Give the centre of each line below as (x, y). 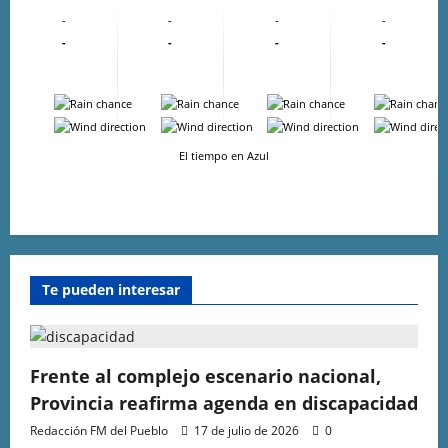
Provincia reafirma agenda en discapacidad (224, 402)
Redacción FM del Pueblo (99, 430)
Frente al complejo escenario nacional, (205, 375)
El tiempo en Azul (224, 156)
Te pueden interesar (111, 289)
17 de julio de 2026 (246, 430)
